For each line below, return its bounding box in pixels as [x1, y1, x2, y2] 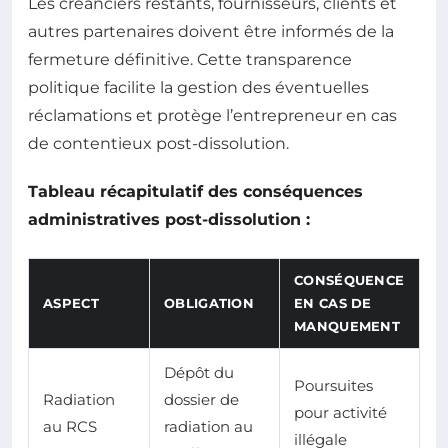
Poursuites [294, 375, 373, 395]
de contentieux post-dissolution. [28, 133, 289, 153]
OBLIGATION [164, 294, 254, 311]
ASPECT [43, 294, 99, 311]
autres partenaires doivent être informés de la [28, 21, 394, 41]
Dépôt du [164, 362, 234, 382]
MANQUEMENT [294, 317, 401, 334]
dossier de [164, 389, 239, 409]
